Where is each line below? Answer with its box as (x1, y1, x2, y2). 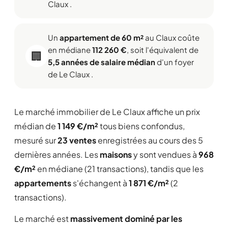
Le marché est (14, 213, 70, 224)
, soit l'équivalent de (127, 45, 198, 54)
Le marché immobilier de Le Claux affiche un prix (14, 106, 200, 117)
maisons (100, 149, 132, 160)
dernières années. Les (14, 149, 100, 160)
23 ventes (58, 135, 96, 146)
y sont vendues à (132, 149, 198, 160)
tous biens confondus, (98, 121, 185, 131)
